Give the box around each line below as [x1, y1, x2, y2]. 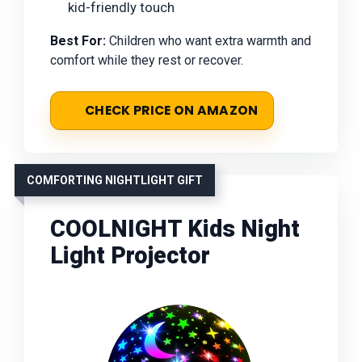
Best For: [50, 32, 106, 48]
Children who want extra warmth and [106, 32, 311, 48]
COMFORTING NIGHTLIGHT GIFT [27, 173, 203, 187]
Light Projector [50, 241, 210, 269]
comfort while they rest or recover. [50, 52, 243, 68]
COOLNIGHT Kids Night [50, 214, 300, 242]
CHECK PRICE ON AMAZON [85, 101, 259, 119]
